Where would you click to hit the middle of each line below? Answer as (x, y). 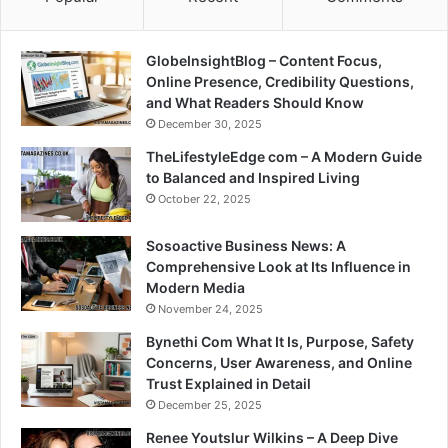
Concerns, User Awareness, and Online (279, 363)
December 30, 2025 (210, 124)
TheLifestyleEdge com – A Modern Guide (284, 157)
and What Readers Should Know (255, 103)
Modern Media (195, 288)
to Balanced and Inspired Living (253, 178)
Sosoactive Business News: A (246, 246)
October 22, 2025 (204, 199)
